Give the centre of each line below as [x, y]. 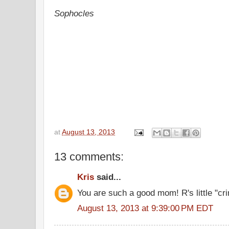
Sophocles [74, 13]
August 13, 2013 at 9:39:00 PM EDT [145, 208]
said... [108, 177]
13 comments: [89, 157]
